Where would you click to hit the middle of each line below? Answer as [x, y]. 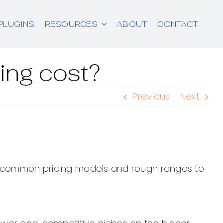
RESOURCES [71, 24]
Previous [151, 97]
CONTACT [178, 24]
